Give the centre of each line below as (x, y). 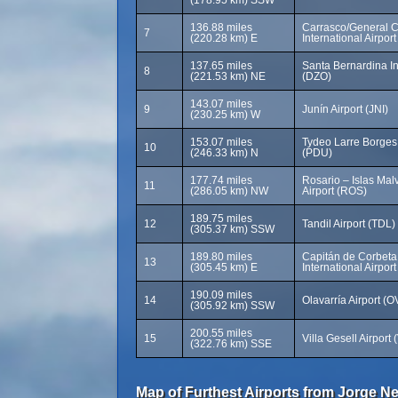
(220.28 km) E (224, 38)
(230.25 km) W (225, 115)
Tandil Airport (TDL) (349, 224)
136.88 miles (221, 28)
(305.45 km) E (224, 267)
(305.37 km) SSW (232, 229)
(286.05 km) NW (229, 191)
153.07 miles (221, 142)
